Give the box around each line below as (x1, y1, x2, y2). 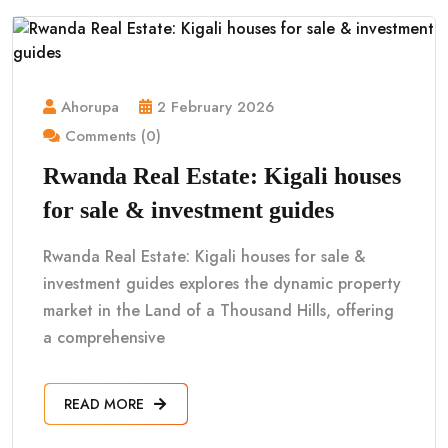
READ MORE (64, 394, 148, 414)
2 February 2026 (157, 96, 274, 118)
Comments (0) (60, 125, 161, 147)
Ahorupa (61, 96, 119, 118)
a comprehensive (43, 326, 165, 349)
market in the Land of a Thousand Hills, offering (43, 299, 394, 322)
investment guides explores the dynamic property (43, 272, 401, 295)
